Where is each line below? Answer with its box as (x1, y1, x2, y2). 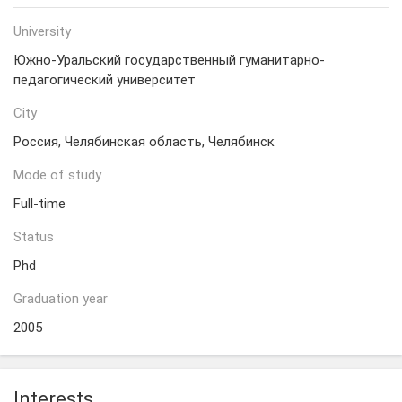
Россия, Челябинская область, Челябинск (13, 134, 275, 150)
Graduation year (13, 291, 108, 307)
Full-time (13, 196, 66, 212)
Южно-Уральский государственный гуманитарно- (13, 52, 325, 68)
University (13, 23, 71, 39)
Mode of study (13, 167, 101, 183)
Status (13, 229, 54, 245)
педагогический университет (13, 72, 196, 88)
